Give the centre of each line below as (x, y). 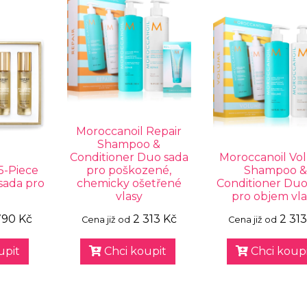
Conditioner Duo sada (129, 158)
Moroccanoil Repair (129, 132)
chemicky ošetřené (129, 184)
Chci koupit (134, 251)
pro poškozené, (129, 171)
